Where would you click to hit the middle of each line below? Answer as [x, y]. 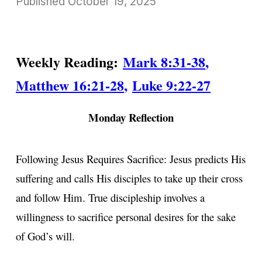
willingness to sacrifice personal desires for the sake [126, 216]
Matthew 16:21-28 [70, 85]
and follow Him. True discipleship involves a [110, 197]
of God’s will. [45, 236]
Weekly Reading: [67, 61]
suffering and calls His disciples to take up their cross [129, 178]
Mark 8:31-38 [164, 61]
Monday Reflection [131, 117]
